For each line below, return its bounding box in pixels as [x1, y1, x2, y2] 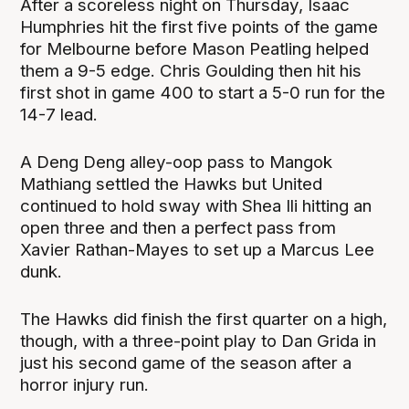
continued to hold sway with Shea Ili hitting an [20, 194, 372, 216]
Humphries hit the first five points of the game [20, 16, 379, 37]
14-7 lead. [20, 103, 99, 125]
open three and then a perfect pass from [20, 216, 337, 238]
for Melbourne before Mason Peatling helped [20, 37, 370, 59]
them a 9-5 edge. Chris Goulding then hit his [20, 59, 362, 81]
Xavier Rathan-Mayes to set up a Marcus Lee [20, 238, 375, 260]
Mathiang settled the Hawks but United [20, 173, 323, 194]
